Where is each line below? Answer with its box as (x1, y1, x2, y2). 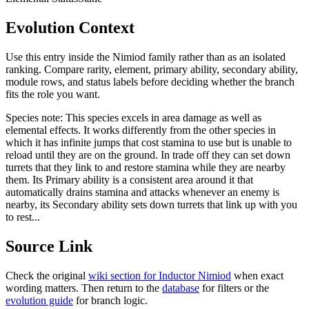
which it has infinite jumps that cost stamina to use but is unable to (6, 136, 292, 148)
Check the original (6, 269, 86, 281)
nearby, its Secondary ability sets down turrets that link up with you (6, 198, 297, 210)
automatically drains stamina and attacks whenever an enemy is (6, 186, 279, 198)
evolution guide (6, 294, 73, 306)
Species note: (6, 111, 66, 123)
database (162, 281, 199, 294)
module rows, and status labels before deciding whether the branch (6, 75, 295, 88)
